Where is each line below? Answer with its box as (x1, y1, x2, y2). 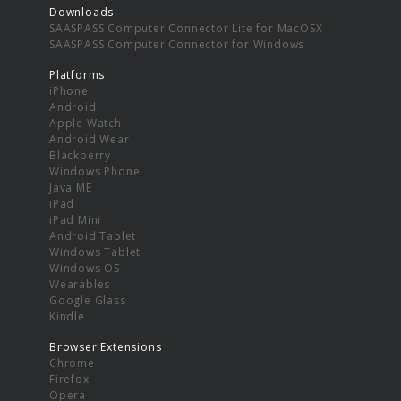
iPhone (49, 82, 89, 98)
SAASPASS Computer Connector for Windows (49, 36, 305, 52)
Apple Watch (49, 115, 122, 131)
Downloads (49, 4, 115, 20)
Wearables (49, 276, 111, 292)
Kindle (49, 308, 85, 324)
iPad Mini (49, 211, 102, 227)
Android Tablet (49, 227, 137, 243)
